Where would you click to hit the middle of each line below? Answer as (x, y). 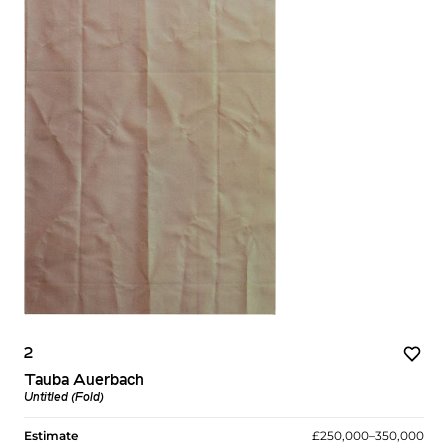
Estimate (51, 436)
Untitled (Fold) (64, 398)
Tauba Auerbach (84, 381)
